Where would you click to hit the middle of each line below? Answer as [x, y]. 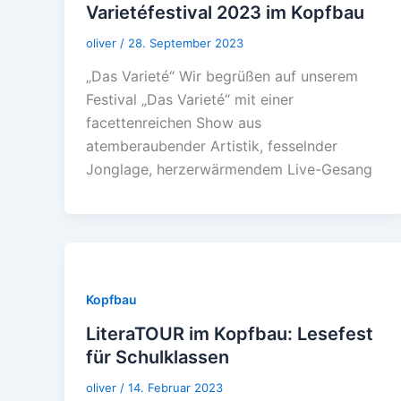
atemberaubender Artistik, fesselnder [212, 146]
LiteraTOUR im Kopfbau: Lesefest [230, 333]
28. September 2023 [186, 43]
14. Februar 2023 [175, 387]
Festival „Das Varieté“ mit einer [190, 100]
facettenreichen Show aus [174, 123]
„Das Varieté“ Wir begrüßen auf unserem [222, 77]
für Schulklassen [158, 357]
